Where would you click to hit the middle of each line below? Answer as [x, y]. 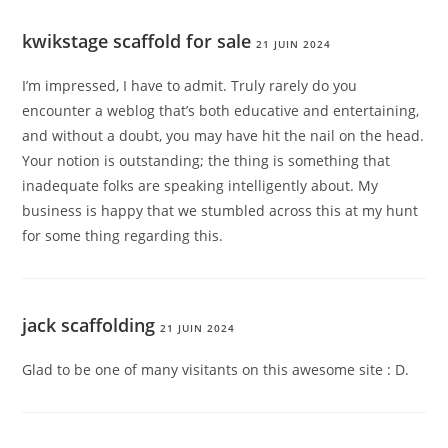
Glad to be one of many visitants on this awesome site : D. [216, 370]
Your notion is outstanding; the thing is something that [206, 161]
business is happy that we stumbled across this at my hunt [220, 211]
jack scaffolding [89, 325]
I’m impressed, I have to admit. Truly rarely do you [190, 86]
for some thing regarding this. [123, 236]
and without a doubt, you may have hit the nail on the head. [223, 136]
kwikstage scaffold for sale [137, 41]
